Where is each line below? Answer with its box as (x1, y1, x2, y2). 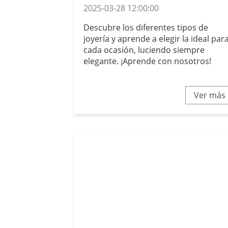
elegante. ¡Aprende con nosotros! (83, 55, 212, 67)
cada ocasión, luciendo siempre (83, 44, 205, 55)
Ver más (194, 89, 226, 101)
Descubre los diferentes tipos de (83, 21, 209, 33)
